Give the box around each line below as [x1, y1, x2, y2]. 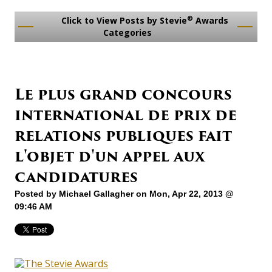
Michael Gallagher [59, 189, 134, 199]
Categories [103, 27, 154, 39]
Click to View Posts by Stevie [59, 15, 187, 27]
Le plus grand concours [15, 83, 232, 106]
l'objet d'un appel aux [15, 145, 205, 168]
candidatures [15, 166, 138, 189]
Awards [193, 15, 228, 27]
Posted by [15, 189, 59, 199]
